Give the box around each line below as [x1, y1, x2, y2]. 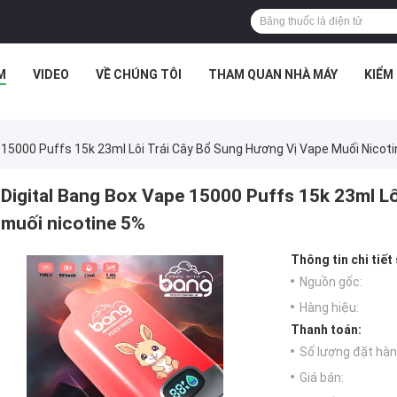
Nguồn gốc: [300, 275, 362, 290]
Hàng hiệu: [300, 300, 359, 315]
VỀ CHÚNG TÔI [96, 67, 182, 82]
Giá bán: [300, 370, 344, 385]
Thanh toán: [291, 323, 362, 338]
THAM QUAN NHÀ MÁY [208, 67, 338, 82]
